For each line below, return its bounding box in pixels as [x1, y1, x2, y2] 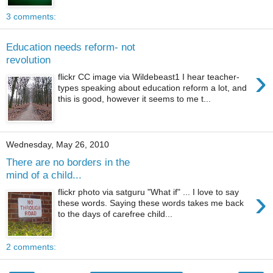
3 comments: [6, 12, 56, 21]
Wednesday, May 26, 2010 [6, 140, 109, 149]
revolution [6, 53, 51, 66]
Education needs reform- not [6, 40, 135, 53]
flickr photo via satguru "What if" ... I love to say [58, 187, 239, 197]
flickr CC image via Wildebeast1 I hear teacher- [58, 72, 240, 82]
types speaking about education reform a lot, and [58, 83, 247, 93]
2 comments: [6, 242, 56, 252]
